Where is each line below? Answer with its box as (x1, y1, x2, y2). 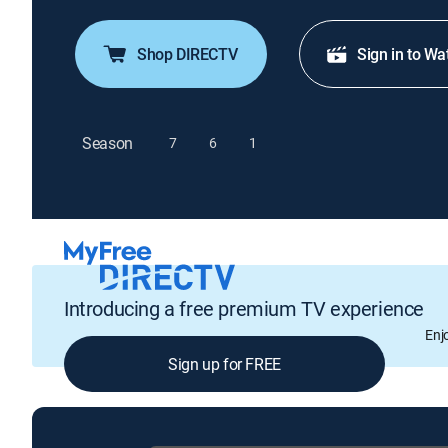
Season (82, 131, 134, 154)
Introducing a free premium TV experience (64, 294, 424, 322)
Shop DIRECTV (137, 43, 238, 65)
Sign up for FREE (168, 352, 281, 375)
